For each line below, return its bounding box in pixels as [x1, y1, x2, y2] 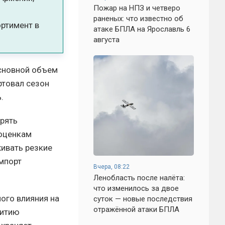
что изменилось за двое [93, 184, 179, 193]
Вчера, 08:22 [93, 163, 130, 170]
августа [93, 35, 120, 44]
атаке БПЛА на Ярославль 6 [93, 25, 190, 34]
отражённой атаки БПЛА [93, 205, 179, 214]
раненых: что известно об [93, 14, 183, 23]
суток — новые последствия [93, 194, 192, 203]
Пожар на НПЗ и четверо [93, 4, 180, 13]
